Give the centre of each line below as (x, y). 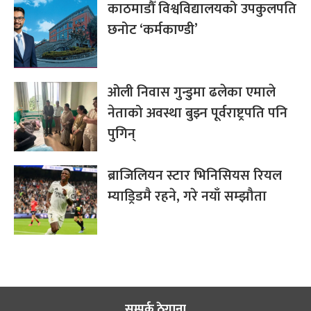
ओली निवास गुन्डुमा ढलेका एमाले (192, 92)
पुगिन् (121, 134)
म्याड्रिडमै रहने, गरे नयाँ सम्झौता (187, 196)
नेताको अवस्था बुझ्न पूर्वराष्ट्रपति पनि (197, 113)
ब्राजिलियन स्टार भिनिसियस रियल (195, 175)
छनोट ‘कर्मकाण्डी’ (153, 30)
